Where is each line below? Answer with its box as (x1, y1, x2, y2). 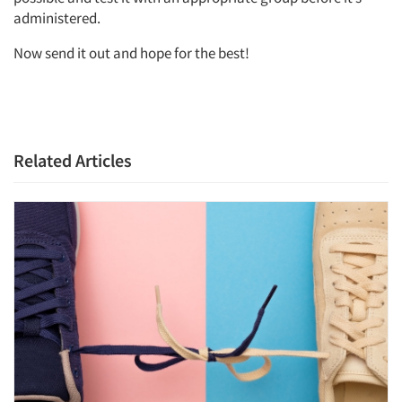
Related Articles (13, 149, 132, 171)
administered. (13, 8, 100, 28)
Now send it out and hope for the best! (13, 43, 249, 63)
